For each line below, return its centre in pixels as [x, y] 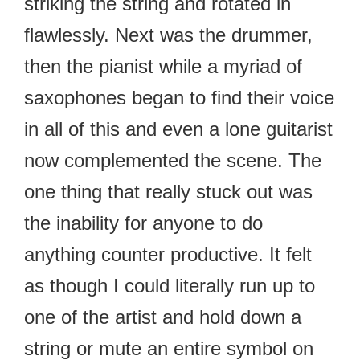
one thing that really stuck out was [168, 191]
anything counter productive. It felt [168, 254]
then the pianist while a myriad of [163, 66]
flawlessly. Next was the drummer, [168, 35]
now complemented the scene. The [173, 160]
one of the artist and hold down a [163, 317]
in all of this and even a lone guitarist [178, 129]
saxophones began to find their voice [179, 97]
